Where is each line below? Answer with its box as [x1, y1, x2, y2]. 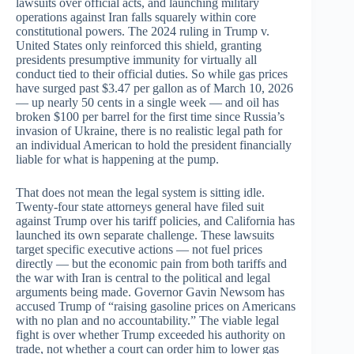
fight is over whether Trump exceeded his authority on [16, 328, 285, 342]
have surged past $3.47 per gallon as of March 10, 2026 [16, 81, 293, 96]
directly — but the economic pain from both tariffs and [16, 257, 287, 271]
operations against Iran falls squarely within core [16, 10, 256, 24]
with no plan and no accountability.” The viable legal [16, 314, 279, 328]
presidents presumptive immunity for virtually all [16, 53, 257, 67]
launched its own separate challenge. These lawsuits [16, 228, 274, 243]
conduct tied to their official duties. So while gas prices [16, 67, 288, 81]
